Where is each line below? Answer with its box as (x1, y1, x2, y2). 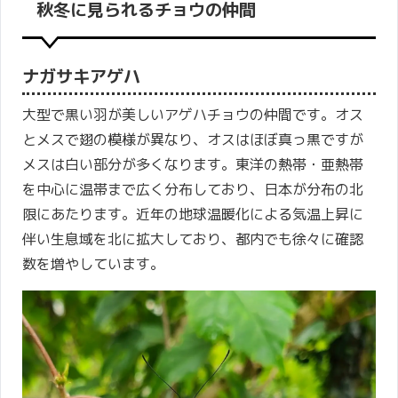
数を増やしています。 (22, 254, 164, 275)
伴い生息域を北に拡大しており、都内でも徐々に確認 (22, 229, 363, 250)
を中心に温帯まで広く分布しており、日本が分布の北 (22, 179, 363, 200)
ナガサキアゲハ (22, 64, 140, 89)
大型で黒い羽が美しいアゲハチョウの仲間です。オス (22, 105, 363, 125)
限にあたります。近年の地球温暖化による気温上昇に (22, 204, 363, 225)
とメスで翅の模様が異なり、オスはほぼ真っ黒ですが (22, 130, 363, 150)
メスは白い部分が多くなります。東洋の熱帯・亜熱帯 (22, 155, 363, 175)
